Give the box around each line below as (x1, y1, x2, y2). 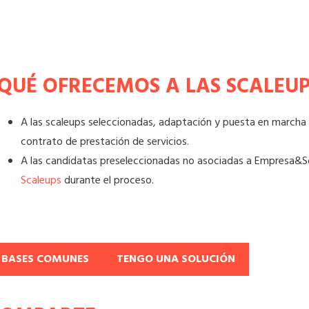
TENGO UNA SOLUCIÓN (116, 250, 235, 269)
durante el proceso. (61, 172, 154, 190)
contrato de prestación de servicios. (20, 133, 189, 152)
